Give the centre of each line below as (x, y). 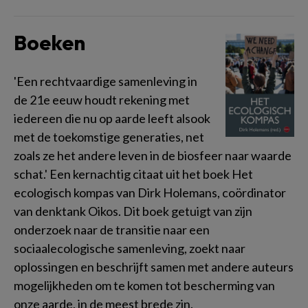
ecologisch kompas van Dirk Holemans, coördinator (150, 192)
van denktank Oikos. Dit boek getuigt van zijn (133, 211)
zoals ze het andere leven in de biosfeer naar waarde (153, 155)
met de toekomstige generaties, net (109, 136)
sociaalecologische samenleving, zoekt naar (130, 248)
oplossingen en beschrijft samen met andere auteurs (154, 266)
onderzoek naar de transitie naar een (112, 229)
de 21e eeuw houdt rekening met (102, 99)
